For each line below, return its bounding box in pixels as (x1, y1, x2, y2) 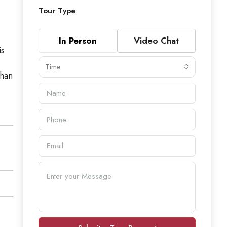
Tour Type (39, 5, 75, 16)
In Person (59, 34, 97, 47)
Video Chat (134, 34, 179, 47)
